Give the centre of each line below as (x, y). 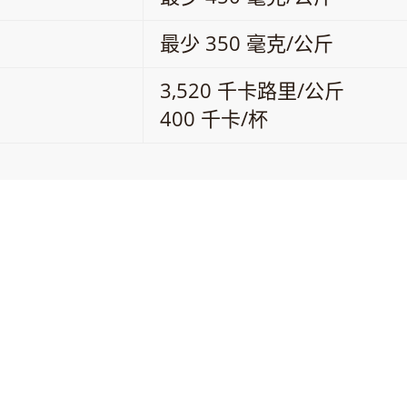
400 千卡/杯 (214, 119)
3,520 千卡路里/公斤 (252, 90)
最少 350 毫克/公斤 (247, 43)
